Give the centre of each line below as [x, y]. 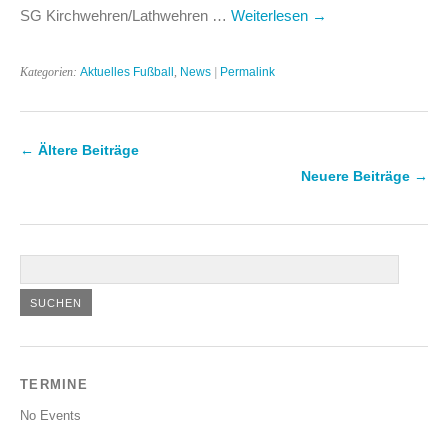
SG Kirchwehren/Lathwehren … [125, 15]
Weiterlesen [271, 15]
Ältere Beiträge [86, 149]
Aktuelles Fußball [127, 71]
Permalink [247, 71]
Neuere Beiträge [357, 175]
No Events [50, 415]
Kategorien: [50, 71]
